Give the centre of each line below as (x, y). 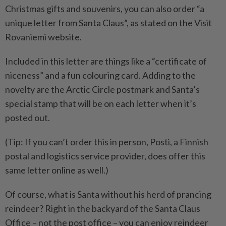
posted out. (27, 117)
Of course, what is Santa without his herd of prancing (108, 194)
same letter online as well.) (57, 170)
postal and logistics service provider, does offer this (105, 156)
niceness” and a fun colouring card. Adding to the (100, 75)
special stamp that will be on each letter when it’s (101, 103)
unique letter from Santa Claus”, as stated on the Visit (108, 22)
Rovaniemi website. (43, 37)
